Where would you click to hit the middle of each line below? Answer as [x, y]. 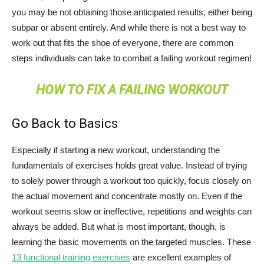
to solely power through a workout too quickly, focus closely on [131, 180]
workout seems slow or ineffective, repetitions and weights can [132, 211]
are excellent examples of [181, 257]
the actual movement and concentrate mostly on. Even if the [127, 196]
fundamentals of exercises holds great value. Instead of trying [129, 165]
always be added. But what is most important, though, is [119, 226]
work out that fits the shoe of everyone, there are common [123, 42]
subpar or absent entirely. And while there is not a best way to [129, 27]
